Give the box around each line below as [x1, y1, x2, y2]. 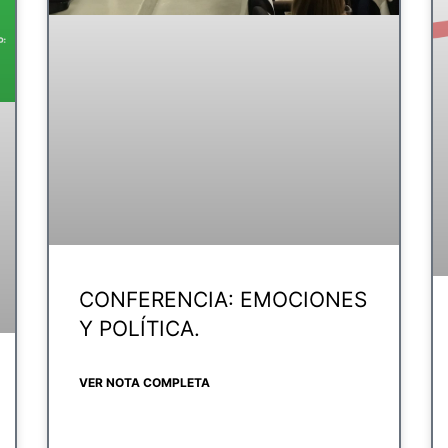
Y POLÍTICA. [79, 316, 201, 342]
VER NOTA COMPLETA [79, 375, 211, 391]
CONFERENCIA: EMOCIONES [79, 287, 368, 313]
